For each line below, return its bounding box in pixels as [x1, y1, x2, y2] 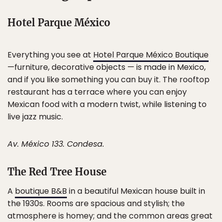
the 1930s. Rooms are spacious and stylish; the [7, 198, 185, 209]
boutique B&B [15, 185, 67, 197]
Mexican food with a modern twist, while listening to [7, 99, 207, 110]
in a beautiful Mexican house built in [67, 185, 205, 197]
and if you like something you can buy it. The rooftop [7, 74, 210, 85]
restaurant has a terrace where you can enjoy [7, 86, 187, 98]
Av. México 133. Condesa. [7, 138, 104, 150]
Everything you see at [7, 49, 93, 60]
